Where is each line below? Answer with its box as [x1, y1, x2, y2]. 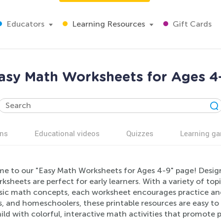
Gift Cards [171, 19, 212, 29]
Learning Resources [70, 19, 145, 29]
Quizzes [126, 128, 153, 138]
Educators [4, 19, 44, 29]
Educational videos [35, 128, 100, 138]
